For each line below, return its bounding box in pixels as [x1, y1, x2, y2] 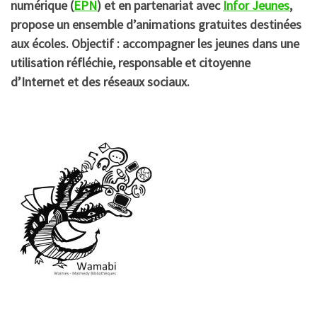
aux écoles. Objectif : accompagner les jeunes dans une [11, 35, 299, 52]
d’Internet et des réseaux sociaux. [11, 73, 190, 90]
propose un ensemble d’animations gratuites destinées [11, 16, 301, 33]
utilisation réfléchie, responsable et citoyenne [11, 54, 250, 71]
